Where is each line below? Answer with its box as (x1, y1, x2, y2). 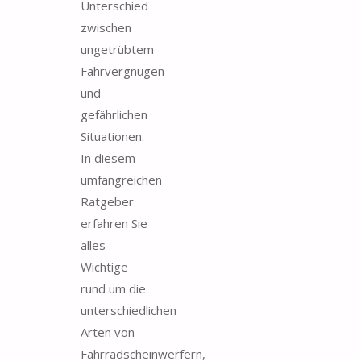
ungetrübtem (81, 40, 154, 57)
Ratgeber (81, 193, 134, 210)
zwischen (81, 19, 131, 35)
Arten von (81, 323, 135, 340)
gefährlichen (81, 106, 147, 122)
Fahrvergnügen (81, 62, 164, 79)
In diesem (81, 149, 135, 166)
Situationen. (81, 127, 144, 144)
